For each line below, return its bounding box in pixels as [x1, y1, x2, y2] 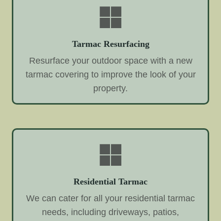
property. [93, 83, 128, 93]
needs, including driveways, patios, [42, 207, 179, 217]
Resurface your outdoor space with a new [29, 55, 192, 66]
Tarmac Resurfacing [72, 39, 149, 49]
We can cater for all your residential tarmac [26, 193, 195, 203]
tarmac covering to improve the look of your [25, 69, 196, 79]
